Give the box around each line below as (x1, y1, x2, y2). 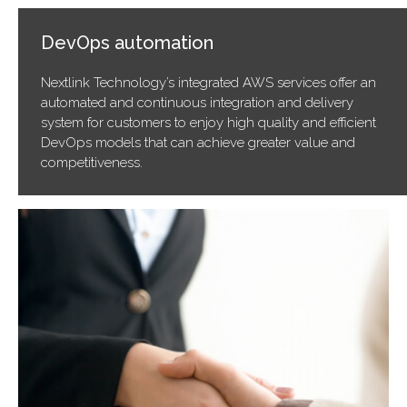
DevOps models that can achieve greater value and (41, 134, 355, 151)
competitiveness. (41, 154, 143, 171)
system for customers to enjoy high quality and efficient (41, 114, 376, 131)
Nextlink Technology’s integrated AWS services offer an (41, 74, 376, 91)
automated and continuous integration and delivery (41, 94, 353, 111)
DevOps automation (41, 32, 213, 54)
